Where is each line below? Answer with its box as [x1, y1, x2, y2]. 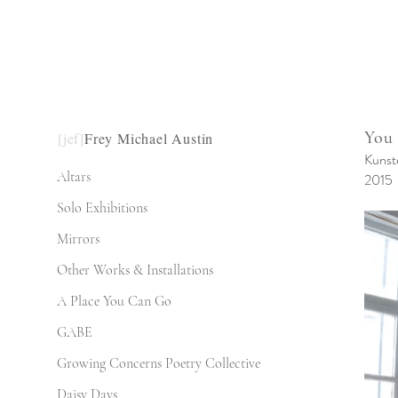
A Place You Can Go [57, 292, 171, 310]
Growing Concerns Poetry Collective [57, 354, 260, 372]
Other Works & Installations [57, 261, 213, 279]
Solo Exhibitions [57, 199, 147, 217]
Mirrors [57, 230, 99, 248]
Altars [57, 168, 91, 186]
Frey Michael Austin [84, 129, 214, 147]
